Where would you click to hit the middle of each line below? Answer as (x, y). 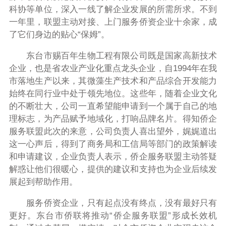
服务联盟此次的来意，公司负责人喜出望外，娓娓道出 (113, 132)
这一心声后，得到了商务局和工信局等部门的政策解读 (113, 144)
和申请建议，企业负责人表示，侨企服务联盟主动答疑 (113, 157)
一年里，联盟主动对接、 (56, 22)
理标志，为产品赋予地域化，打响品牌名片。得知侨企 (113, 119)
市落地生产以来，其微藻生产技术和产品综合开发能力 (113, 81)
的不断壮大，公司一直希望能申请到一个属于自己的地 (113, 106)
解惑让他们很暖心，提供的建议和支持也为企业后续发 (113, 169)
